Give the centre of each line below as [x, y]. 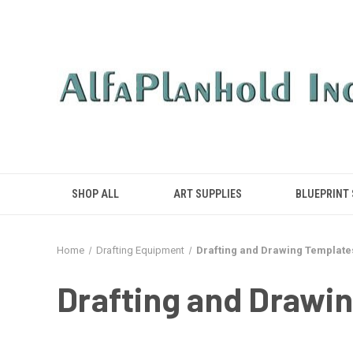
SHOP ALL [96, 194]
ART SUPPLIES [207, 194]
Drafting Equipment [140, 250]
